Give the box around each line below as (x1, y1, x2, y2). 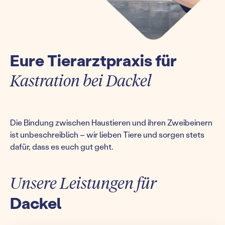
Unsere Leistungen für (10, 172, 156, 193)
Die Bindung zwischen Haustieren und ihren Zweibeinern (10, 117, 212, 128)
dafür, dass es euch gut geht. (10, 141, 113, 152)
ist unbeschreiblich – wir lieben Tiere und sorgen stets (10, 129, 204, 140)
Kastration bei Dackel (10, 69, 152, 90)
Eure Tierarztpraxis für (10, 49, 177, 70)
